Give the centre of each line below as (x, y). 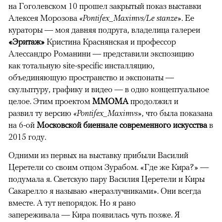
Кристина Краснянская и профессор (110, 42)
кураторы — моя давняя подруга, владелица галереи (104, 30)
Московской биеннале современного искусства (123, 125)
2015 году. (28, 137)
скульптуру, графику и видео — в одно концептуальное (109, 89)
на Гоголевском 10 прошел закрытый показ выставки (105, 6)
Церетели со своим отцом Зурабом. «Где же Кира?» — (109, 167)
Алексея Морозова (44, 18)
